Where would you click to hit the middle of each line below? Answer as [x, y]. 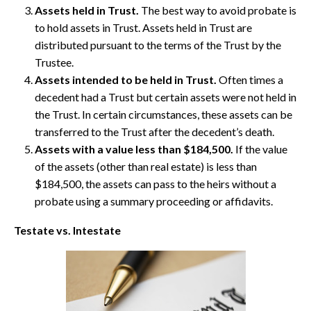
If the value [260, 149]
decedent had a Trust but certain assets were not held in [166, 97]
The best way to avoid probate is [218, 10]
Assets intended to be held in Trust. [126, 80]
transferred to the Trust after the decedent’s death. [154, 132]
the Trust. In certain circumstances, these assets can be [163, 115]
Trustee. [54, 62]
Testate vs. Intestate [67, 230]
